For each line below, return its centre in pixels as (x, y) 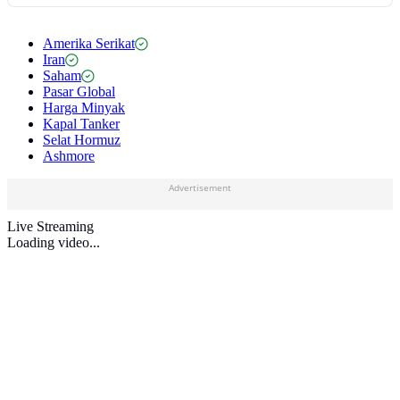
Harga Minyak (84, 108)
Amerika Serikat (89, 44)
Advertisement (200, 188)
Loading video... (54, 243)
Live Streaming (50, 227)
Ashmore (69, 156)
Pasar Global (79, 92)
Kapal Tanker (81, 124)
